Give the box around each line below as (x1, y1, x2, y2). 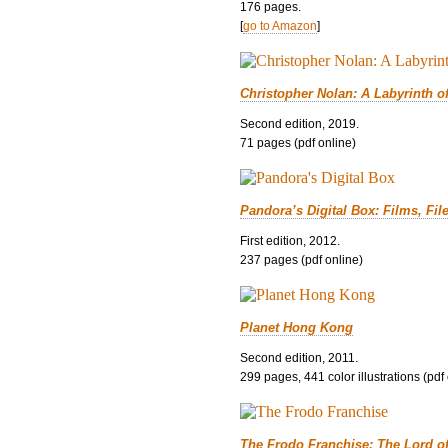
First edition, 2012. (240, 233, 340, 248)
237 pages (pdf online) (240, 252, 363, 267)
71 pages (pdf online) (240, 135, 356, 150)
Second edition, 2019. (240, 116, 359, 131)
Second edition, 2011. (240, 350, 358, 365)
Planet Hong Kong (240, 319, 353, 335)
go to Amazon (243, 18, 317, 33)
